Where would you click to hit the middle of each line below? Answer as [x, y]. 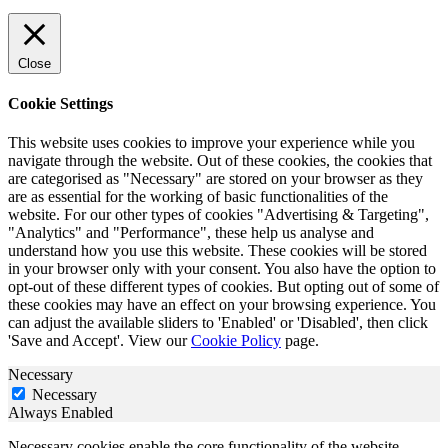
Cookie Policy [236, 341]
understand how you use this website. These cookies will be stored [217, 251]
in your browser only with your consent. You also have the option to [222, 269]
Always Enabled [60, 413]
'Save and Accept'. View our [99, 341]
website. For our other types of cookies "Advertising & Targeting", [218, 215]
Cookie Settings [60, 104]
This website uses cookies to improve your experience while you [211, 143]
